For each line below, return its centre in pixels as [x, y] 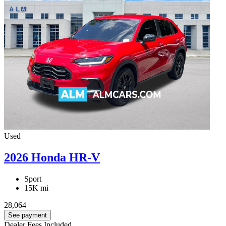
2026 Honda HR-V [52, 157]
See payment [27, 215]
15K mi [36, 188]
